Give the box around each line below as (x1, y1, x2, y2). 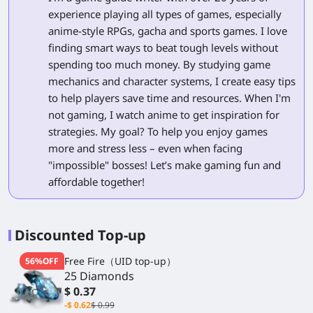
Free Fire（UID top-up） (64, 254, 176, 268)
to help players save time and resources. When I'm (48, 90, 291, 105)
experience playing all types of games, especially (48, 6, 282, 21)
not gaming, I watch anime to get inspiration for (48, 107, 279, 122)
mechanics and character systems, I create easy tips (48, 73, 296, 88)
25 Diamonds (64, 268, 134, 284)
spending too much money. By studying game (48, 57, 270, 71)
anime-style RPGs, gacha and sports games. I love (48, 23, 287, 38)
